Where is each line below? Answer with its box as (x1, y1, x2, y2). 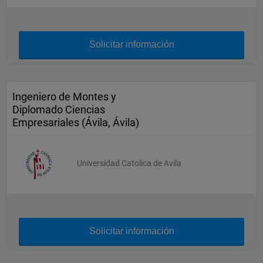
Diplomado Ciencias (12, 103, 105, 116)
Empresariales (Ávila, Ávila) (12, 116, 139, 129)
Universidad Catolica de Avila (77, 159, 181, 168)
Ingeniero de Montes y (12, 90, 116, 103)
